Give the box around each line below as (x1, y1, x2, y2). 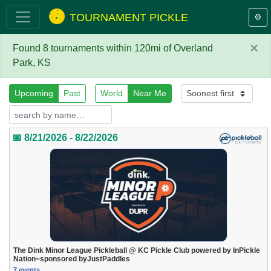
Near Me (133, 88, 166, 99)
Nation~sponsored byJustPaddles (13, 254, 131, 263)
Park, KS (13, 57, 51, 68)
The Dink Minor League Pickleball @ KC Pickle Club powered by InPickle (13, 246, 261, 255)
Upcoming (15, 88, 53, 99)
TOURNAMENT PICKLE (69, 11, 188, 24)
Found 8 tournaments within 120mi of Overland (13, 43, 213, 54)
